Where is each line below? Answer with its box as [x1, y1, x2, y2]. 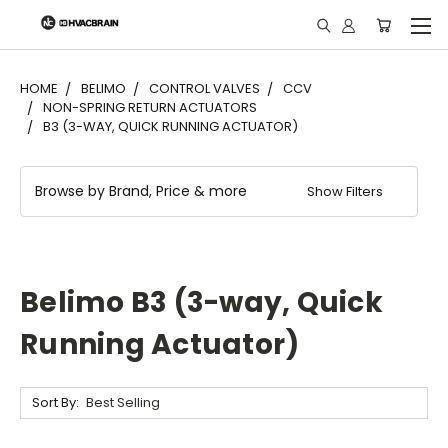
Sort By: [31, 392, 79, 412]
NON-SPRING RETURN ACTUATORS [43, 98, 257, 117]
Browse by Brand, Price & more [35, 181, 247, 201]
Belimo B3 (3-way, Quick [20, 282, 383, 322]
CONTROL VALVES [149, 79, 260, 98]
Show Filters [307, 182, 387, 201]
